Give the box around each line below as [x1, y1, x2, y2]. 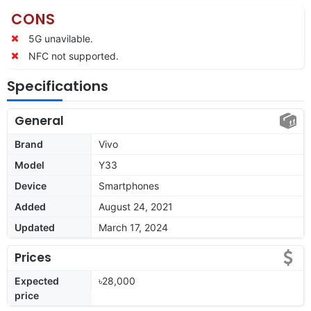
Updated [15, 221, 55, 233]
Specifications [7, 76, 108, 96]
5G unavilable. [28, 32, 93, 44]
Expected [15, 274, 59, 287]
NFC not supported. [28, 49, 119, 62]
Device [15, 179, 47, 192]
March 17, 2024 [99, 221, 168, 233]
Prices [15, 249, 51, 266]
